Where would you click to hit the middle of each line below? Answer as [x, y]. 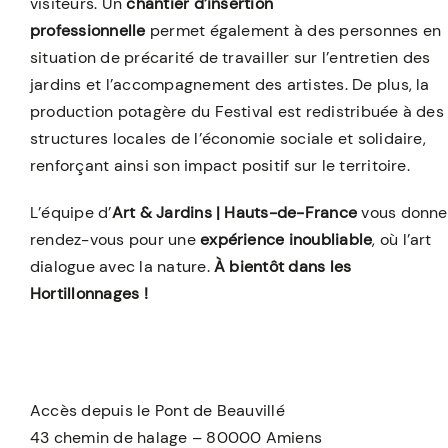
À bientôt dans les [283, 266]
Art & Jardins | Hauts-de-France [234, 212]
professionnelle [87, 30]
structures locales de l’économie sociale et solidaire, [227, 138]
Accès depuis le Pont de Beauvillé [157, 410]
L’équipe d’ [70, 212]
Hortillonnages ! [88, 293]
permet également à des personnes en [293, 30]
